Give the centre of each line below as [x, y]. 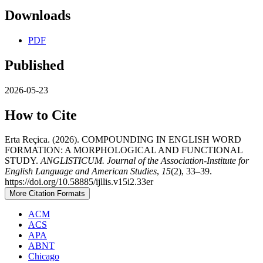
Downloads [38, 15]
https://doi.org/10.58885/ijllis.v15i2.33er [79, 182]
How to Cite [41, 115]
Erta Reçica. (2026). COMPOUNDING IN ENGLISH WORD [123, 140]
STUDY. [23, 161]
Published [34, 65]
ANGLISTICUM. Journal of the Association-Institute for [145, 161]
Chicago [44, 257]
